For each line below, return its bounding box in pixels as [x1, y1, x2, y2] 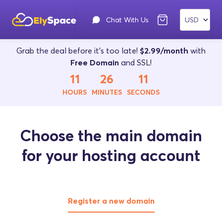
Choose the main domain [20, 126, 202, 145]
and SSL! [119, 57, 152, 67]
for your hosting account [22, 146, 200, 165]
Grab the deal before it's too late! [16, 46, 140, 55]
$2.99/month [140, 46, 190, 55]
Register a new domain [67, 196, 155, 206]
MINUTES [92, 88, 122, 97]
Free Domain [70, 57, 119, 67]
